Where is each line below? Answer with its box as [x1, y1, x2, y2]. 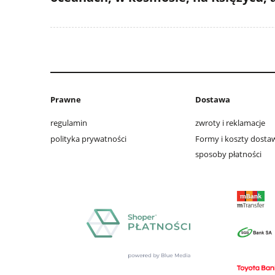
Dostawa [195, 93, 230, 105]
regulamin [50, 117, 87, 129]
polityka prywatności [50, 133, 126, 144]
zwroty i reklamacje [195, 117, 265, 129]
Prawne [50, 93, 81, 105]
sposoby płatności [195, 148, 261, 160]
